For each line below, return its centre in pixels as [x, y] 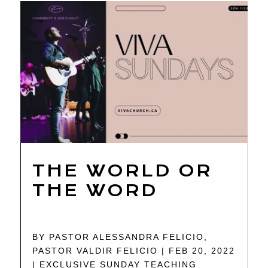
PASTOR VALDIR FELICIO [95, 250]
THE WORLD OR [123, 170]
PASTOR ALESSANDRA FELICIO [127, 237]
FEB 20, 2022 [202, 250]
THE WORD [95, 190]
